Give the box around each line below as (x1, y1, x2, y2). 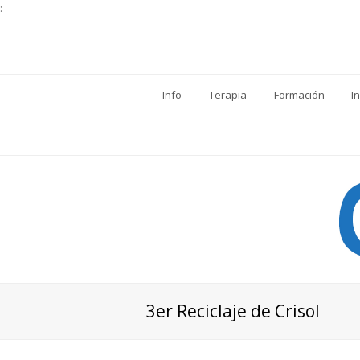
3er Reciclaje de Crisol (146, 300, 320, 322)
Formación (273, 88, 325, 102)
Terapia (208, 88, 247, 102)
